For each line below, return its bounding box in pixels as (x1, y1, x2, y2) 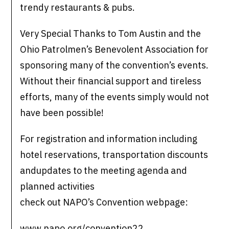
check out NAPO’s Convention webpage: (20, 196, 189, 209)
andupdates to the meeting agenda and (20, 165, 188, 177)
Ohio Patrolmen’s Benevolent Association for (20, 43, 209, 56)
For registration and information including (20, 133, 198, 145)
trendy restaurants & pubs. (20, 2, 135, 14)
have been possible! (20, 107, 104, 119)
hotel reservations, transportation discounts (20, 149, 209, 161)
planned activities (20, 180, 95, 193)
